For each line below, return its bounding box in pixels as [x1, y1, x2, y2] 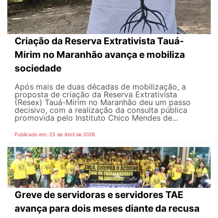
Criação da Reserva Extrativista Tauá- [15, 35, 184, 47]
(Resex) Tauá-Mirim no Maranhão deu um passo [15, 97, 191, 108]
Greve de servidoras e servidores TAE [15, 188, 183, 200]
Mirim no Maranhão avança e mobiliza [15, 49, 185, 61]
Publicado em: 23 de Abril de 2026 [15, 131, 95, 138]
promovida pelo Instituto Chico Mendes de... [15, 113, 178, 123]
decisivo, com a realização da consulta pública [15, 105, 187, 115]
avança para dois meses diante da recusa [15, 202, 200, 214]
